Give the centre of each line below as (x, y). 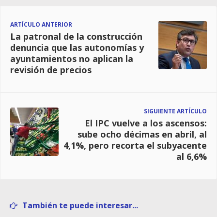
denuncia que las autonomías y (77, 47)
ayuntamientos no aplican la (72, 58)
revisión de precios (51, 70)
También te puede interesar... (80, 205)
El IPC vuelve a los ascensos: (146, 123)
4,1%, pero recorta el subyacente (135, 145)
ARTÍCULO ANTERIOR (41, 24)
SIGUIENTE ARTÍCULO (175, 111)
